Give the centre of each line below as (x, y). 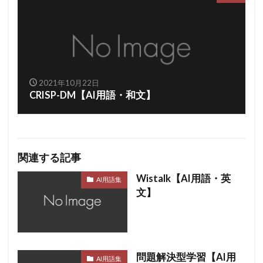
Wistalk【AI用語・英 (183, 178)
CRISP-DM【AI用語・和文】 (92, 95)
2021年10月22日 (69, 82)
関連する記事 (49, 157)
